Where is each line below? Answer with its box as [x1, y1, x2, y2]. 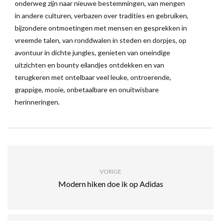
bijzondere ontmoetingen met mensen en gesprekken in [15, 24, 187, 33]
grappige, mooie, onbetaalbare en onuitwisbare [15, 85, 159, 94]
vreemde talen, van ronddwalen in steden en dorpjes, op [15, 36, 186, 45]
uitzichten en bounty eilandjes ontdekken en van [15, 61, 164, 70]
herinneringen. [15, 98, 60, 107]
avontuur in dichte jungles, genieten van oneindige [15, 48, 170, 57]
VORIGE [100, 168, 121, 176]
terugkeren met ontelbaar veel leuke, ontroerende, [15, 73, 171, 82]
